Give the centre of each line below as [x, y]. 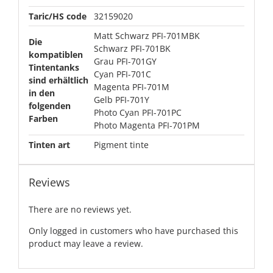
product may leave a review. [86, 244]
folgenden [49, 106]
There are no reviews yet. [80, 210]
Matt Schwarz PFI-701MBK [147, 36]
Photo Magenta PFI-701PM [147, 126]
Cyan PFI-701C [122, 74]
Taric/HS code [57, 16]
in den [41, 93]
